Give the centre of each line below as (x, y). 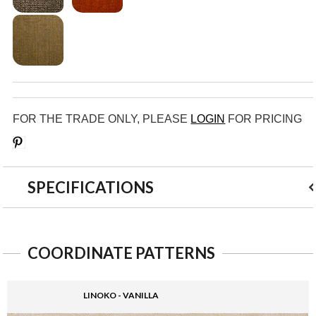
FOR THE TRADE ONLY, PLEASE (102, 119)
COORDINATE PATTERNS (122, 253)
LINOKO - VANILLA (121, 295)
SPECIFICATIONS (91, 187)
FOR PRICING (264, 119)
